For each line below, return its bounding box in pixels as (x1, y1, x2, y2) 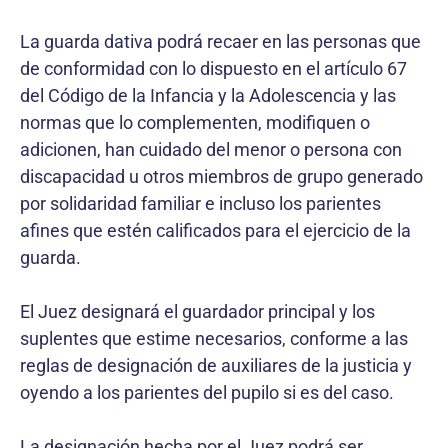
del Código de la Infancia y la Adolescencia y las (20, 84, 396, 106)
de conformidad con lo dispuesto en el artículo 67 (20, 57, 407, 79)
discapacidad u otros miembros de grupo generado (20, 165, 423, 187)
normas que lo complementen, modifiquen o (20, 111, 370, 133)
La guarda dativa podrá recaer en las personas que (20, 30, 421, 52)
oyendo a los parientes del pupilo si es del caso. (20, 381, 394, 403)
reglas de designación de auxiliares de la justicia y (20, 354, 412, 376)
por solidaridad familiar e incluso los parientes (20, 192, 381, 214)
